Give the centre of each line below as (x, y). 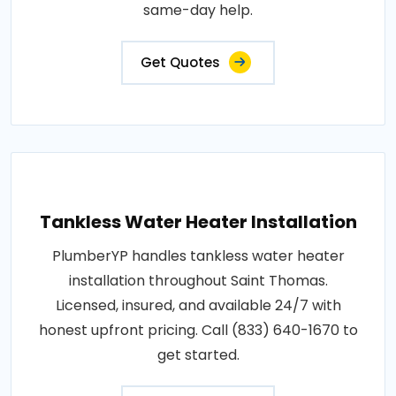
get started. (198, 354)
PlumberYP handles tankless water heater (198, 255)
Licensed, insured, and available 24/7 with (198, 305)
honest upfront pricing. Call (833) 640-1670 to (198, 330)
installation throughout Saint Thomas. (198, 280)
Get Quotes (180, 62)
